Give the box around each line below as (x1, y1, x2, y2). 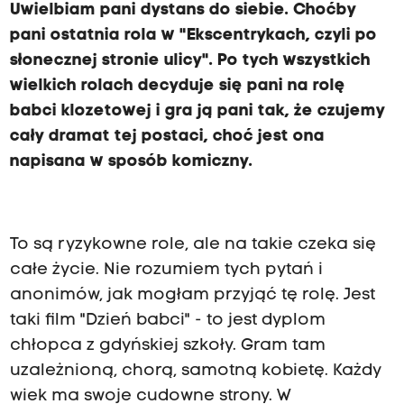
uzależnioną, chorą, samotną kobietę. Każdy (9, 363, 381, 381)
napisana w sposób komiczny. (9, 152, 252, 170)
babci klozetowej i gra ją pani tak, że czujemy (9, 102, 385, 120)
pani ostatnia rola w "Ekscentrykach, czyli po (9, 26, 377, 44)
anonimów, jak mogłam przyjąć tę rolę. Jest (9, 287, 375, 305)
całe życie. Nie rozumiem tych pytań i (9, 262, 323, 280)
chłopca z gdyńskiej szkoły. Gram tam (9, 337, 326, 355)
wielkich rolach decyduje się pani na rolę (9, 77, 345, 95)
